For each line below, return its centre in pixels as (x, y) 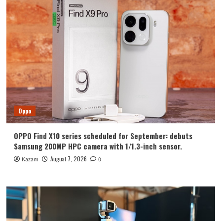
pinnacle (53, 14)
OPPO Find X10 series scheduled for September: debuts (103, 136)
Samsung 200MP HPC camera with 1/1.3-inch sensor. (98, 146)
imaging (52, 23)
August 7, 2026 (68, 159)
